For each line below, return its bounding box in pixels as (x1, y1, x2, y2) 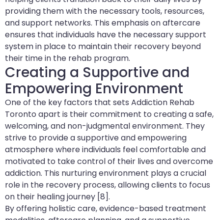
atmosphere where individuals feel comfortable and (5, 144, 206, 156)
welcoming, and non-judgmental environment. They (5, 120, 205, 132)
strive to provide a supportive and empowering (5, 132, 187, 144)
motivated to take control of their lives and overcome (5, 156, 213, 167)
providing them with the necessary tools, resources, (5, 5, 204, 17)
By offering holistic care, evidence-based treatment (5, 203, 206, 215)
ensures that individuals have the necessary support (5, 29, 206, 41)
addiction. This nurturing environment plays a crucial (5, 167, 206, 179)
